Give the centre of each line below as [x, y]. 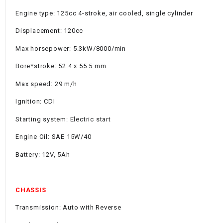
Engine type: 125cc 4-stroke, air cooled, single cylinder [104, 13]
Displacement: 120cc [50, 31]
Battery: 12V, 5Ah [43, 154]
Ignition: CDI [35, 102]
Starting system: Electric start [63, 119]
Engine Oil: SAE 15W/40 [54, 137]
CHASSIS [31, 190]
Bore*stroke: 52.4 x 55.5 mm [61, 66]
